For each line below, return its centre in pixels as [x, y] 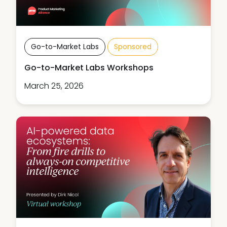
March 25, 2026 [54, 86]
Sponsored [133, 46]
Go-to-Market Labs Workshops [89, 67]
